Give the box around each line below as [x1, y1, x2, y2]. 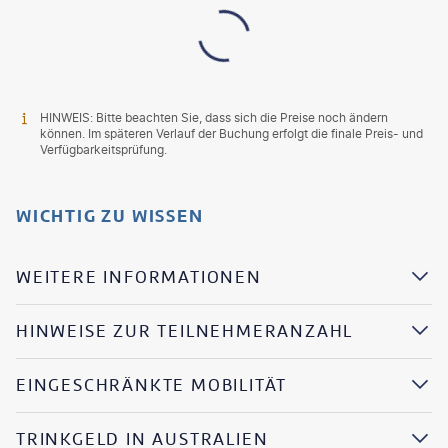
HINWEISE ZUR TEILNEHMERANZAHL [16, 319, 354, 343]
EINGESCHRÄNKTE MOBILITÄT [16, 373, 288, 397]
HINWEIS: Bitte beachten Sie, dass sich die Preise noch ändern [40, 109, 388, 125]
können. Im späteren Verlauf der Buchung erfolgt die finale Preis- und [40, 125, 423, 141]
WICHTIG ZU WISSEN [16, 203, 204, 228]
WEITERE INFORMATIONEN [16, 265, 262, 289]
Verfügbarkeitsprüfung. [40, 141, 167, 157]
